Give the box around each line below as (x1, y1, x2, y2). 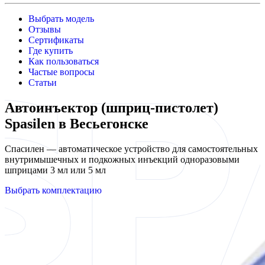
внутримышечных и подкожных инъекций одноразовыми (5, 154, 240, 164)
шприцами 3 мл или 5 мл (5, 164, 106, 175)
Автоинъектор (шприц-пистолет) (5, 99, 218, 115)
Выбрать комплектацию (5, 185, 102, 195)
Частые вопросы (28, 67, 95, 77)
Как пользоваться (28, 56, 99, 66)
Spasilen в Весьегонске (5, 115, 148, 131)
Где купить (28, 46, 73, 56)
